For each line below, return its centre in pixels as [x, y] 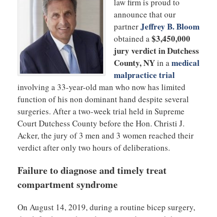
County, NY [134, 62]
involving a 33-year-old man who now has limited [101, 87]
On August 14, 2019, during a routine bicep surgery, [106, 207]
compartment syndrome [67, 184]
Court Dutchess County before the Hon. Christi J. [101, 123]
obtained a [132, 38]
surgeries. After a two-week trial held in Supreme [101, 111]
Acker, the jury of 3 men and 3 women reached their [105, 135]
